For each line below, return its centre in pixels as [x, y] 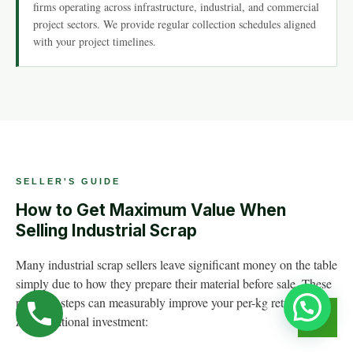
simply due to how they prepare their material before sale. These [174, 283]
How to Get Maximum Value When [151, 210]
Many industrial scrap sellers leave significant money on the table [176, 264]
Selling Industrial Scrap [106, 230]
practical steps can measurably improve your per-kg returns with [173, 302]
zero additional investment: [82, 321]
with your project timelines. [95, 41]
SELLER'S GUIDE [68, 181]
